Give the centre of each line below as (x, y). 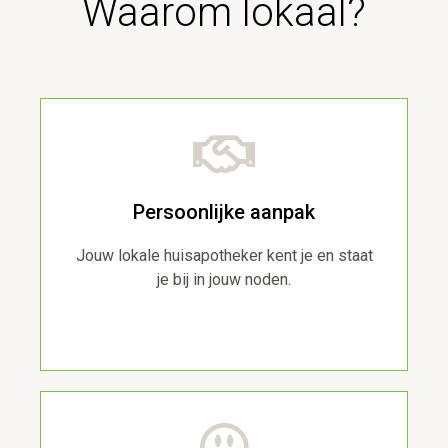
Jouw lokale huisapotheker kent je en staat (224, 256)
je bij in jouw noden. (224, 280)
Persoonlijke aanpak (224, 212)
